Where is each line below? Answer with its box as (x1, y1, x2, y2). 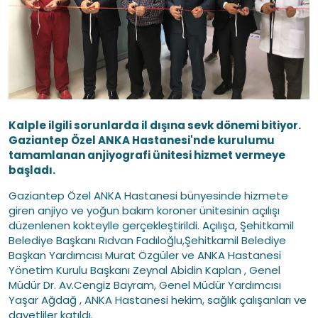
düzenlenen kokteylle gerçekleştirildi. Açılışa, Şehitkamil (9, 218, 294, 233)
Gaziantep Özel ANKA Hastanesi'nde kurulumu (9, 133, 275, 148)
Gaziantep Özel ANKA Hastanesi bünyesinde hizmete (9, 188, 288, 203)
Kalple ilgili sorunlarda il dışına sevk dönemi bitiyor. (9, 118, 301, 133)
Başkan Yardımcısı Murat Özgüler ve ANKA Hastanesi (9, 248, 281, 263)
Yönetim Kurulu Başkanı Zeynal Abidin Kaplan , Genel (9, 263, 280, 278)
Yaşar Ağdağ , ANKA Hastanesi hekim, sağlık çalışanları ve (9, 292, 307, 307)
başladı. (9, 163, 57, 177)
